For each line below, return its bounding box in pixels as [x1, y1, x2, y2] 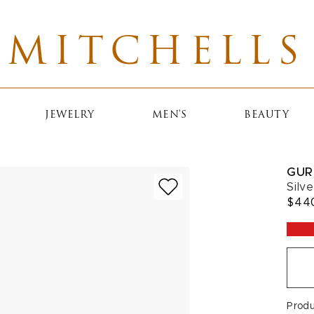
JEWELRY [45, 110, 95, 121]
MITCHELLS [7, 35, 307, 74]
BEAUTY [244, 110, 289, 121]
